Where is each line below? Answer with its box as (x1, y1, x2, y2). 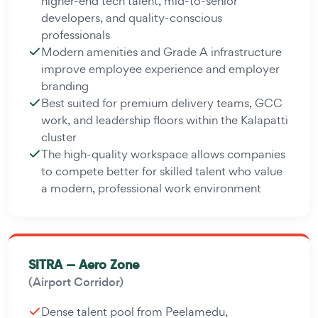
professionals (41, 26, 110, 43)
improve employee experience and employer (41, 60, 280, 77)
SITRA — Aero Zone (28, 256, 139, 273)
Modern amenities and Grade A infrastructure (41, 43, 282, 60)
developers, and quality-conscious (41, 9, 222, 26)
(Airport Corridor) (28, 273, 124, 290)
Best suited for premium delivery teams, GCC (41, 94, 283, 111)
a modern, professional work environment (41, 180, 261, 196)
